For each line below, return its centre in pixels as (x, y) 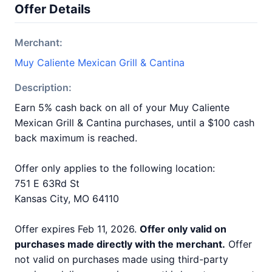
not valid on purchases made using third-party (121, 259)
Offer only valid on (183, 229)
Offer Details (53, 9)
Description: (43, 87)
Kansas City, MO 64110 (67, 199)
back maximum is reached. (76, 138)
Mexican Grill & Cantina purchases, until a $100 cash (134, 123)
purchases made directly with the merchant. (120, 244)
